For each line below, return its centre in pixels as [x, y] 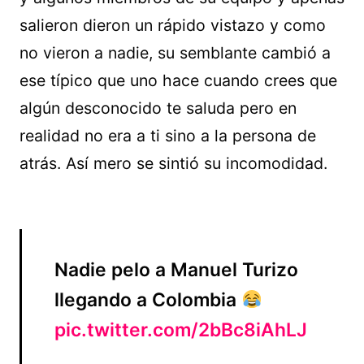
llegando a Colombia [148, 300]
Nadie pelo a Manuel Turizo [176, 270]
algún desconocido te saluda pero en [158, 108]
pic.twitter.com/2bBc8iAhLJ [181, 330]
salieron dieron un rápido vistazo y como [173, 26]
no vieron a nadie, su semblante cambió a [175, 53]
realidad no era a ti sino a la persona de [168, 136]
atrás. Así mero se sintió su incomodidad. [173, 164]
